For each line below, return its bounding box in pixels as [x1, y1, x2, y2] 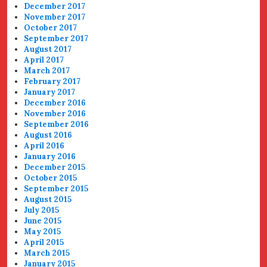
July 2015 [24, 205, 60, 215]
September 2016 [24, 119, 89, 129]
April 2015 [24, 237, 64, 247]
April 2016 [24, 141, 65, 151]
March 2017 [24, 66, 70, 76]
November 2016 [24, 108, 86, 119]
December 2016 [24, 98, 86, 108]
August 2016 [24, 130, 73, 140]
